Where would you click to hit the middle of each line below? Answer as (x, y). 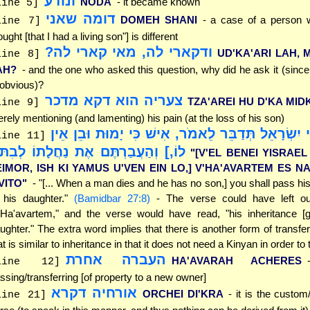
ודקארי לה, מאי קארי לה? (129, 52)
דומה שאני (81, 18)
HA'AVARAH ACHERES (237, 260)
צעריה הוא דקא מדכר (113, 100)
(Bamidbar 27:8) (112, 198)
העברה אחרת (116, 259)
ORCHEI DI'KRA (183, 293)
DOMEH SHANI (159, 19)
